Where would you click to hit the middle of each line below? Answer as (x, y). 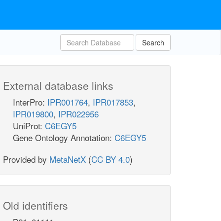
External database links (58, 85)
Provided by (26, 159)
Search (153, 42)
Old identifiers (36, 205)
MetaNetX (68, 159)
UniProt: (29, 126)
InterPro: (30, 102)
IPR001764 (68, 102)
